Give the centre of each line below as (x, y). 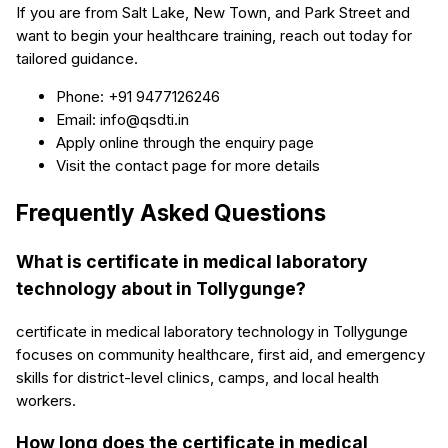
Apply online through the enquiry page (185, 143)
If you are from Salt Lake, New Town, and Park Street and (213, 13)
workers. (46, 400)
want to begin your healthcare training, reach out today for (214, 36)
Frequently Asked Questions (171, 212)
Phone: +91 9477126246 (138, 97)
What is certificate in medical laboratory (192, 262)
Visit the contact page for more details (188, 166)
